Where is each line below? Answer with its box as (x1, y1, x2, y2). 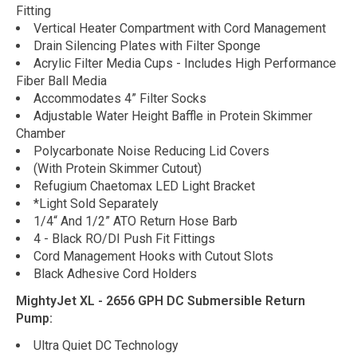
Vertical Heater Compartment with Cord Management (33, 20, 326, 36)
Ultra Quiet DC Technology (33, 337, 178, 353)
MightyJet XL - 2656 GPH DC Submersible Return (16, 292, 305, 308)
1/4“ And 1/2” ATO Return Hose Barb (33, 213, 237, 229)
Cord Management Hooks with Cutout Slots (33, 248, 273, 264)
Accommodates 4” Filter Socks (33, 90, 206, 106)
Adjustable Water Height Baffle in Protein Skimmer (33, 108, 312, 124)
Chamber (16, 125, 65, 141)
